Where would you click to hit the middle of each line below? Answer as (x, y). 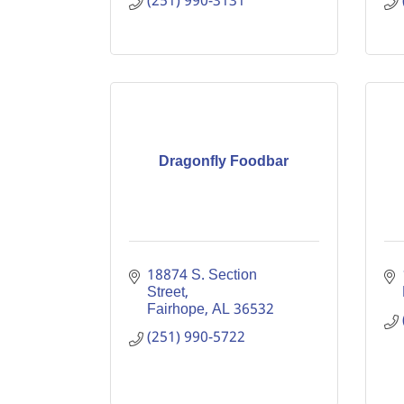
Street (166, 293)
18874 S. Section (202, 275)
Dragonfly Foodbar (224, 162)
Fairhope (176, 310)
